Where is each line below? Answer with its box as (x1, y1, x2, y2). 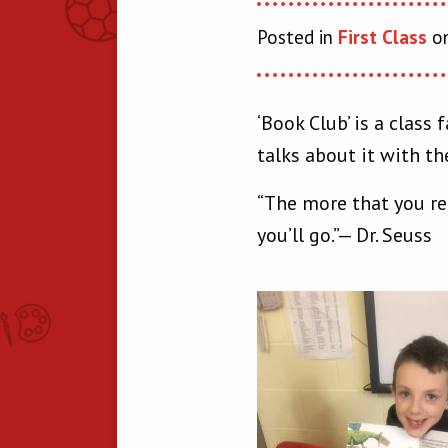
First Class (338, 25, 427, 49)
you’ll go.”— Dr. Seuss (257, 222, 432, 248)
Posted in (257, 25, 338, 49)
